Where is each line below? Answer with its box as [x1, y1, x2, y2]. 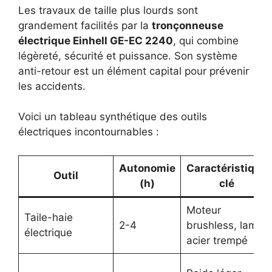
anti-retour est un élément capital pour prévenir [18, 64, 249, 77]
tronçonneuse [152, 19, 223, 32]
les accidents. [18, 80, 86, 92]
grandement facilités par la [18, 19, 152, 32]
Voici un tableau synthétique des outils [18, 110, 207, 123]
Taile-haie [24, 211, 73, 223]
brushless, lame [186, 219, 263, 231]
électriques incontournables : [18, 126, 159, 138]
